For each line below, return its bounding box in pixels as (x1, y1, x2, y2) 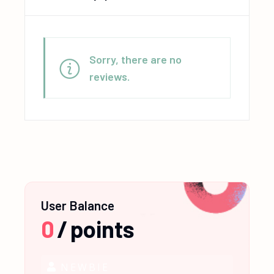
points (70, 215, 135, 243)
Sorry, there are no (89, 53, 182, 66)
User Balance (41, 198, 115, 213)
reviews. (89, 70, 130, 83)
